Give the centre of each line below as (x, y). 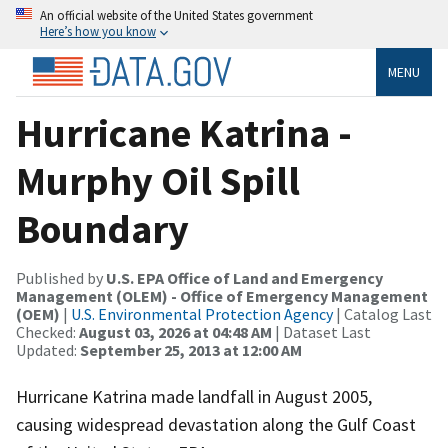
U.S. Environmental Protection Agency (202, 313)
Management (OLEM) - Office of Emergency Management (222, 295)
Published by (61, 277)
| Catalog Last (382, 313)
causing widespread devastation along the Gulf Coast (216, 424)
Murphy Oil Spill (158, 180)
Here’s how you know (98, 31)
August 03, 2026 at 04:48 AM (175, 331)
